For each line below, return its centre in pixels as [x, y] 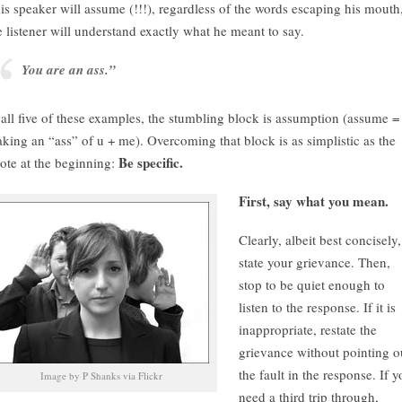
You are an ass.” [69, 70]
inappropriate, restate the [308, 329]
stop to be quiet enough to [312, 284]
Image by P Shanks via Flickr [101, 376]
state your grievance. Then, [315, 262]
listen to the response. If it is [317, 307]
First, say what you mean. [314, 201]
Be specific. [151, 162]
